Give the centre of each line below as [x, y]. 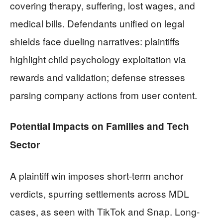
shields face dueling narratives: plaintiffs [95, 41]
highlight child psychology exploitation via [98, 59]
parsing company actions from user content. [104, 95]
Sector [25, 145]
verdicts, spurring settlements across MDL [100, 194]
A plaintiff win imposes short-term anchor [97, 176]
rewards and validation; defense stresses [98, 77]
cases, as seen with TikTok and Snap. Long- [105, 212]
